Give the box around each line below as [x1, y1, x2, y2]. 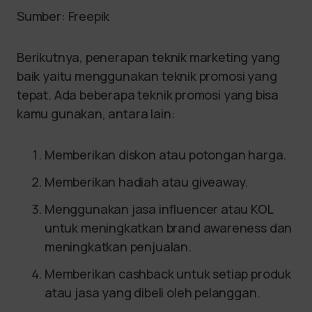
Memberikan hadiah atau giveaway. [45, 173, 251, 190]
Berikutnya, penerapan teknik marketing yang [17, 48, 281, 65]
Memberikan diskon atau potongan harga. [45, 146, 289, 163]
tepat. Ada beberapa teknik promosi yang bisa [17, 86, 279, 103]
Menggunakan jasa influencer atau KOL [45, 200, 273, 217]
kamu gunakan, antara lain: [17, 104, 175, 122]
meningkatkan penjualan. [45, 237, 194, 255]
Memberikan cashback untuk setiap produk [45, 265, 291, 282]
